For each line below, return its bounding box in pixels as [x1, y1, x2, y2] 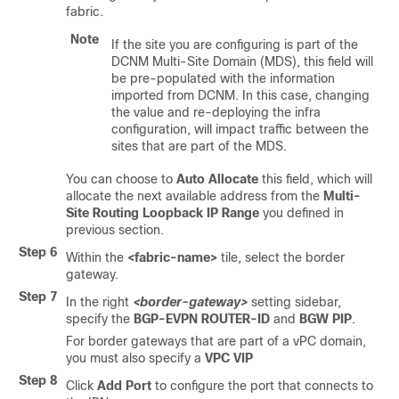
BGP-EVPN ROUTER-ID [134, 312, 270, 326]
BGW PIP [299, 312, 352, 326]
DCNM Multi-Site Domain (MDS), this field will [111, 54, 373, 69]
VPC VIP [205, 351, 253, 365]
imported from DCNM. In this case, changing [111, 88, 370, 102]
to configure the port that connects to [151, 379, 373, 393]
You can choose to [66, 172, 176, 186]
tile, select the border [217, 250, 345, 265]
